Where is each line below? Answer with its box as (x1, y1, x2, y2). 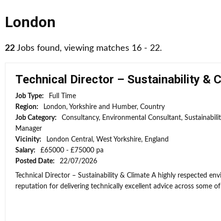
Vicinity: (15, 136, 43, 143)
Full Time (49, 93, 76, 100)
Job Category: (15, 114, 58, 121)
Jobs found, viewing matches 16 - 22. (15, 44, 162, 53)
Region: (15, 104, 40, 110)
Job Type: (15, 93, 45, 100)
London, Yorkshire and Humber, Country (43, 104, 165, 110)
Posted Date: (15, 158, 56, 165)
